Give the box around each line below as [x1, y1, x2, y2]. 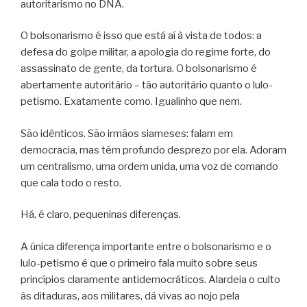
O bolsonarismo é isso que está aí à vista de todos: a [21, 29, 262, 42]
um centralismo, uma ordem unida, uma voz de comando [21, 160, 278, 173]
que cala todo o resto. [21, 176, 121, 189]
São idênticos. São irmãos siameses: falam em [21, 127, 233, 140]
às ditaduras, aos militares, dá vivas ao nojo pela [21, 289, 240, 302]
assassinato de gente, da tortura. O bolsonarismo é [21, 62, 257, 75]
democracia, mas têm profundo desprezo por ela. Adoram [21, 143, 286, 156]
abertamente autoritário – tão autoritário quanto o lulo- [21, 79, 273, 92]
